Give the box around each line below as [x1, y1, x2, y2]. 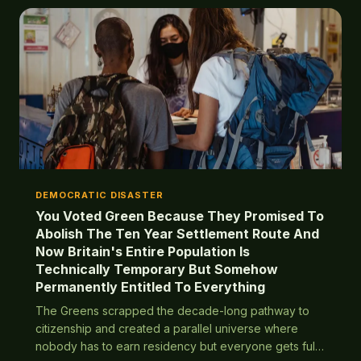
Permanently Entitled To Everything [35, 279, 265, 295]
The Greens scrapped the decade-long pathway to [35, 304, 309, 317]
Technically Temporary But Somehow [35, 261, 278, 277]
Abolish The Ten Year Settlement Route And [35, 226, 319, 242]
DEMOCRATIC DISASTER [35, 189, 164, 201]
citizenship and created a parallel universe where [35, 322, 298, 335]
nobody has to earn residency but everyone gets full [35, 339, 317, 353]
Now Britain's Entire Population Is [35, 243, 250, 259]
